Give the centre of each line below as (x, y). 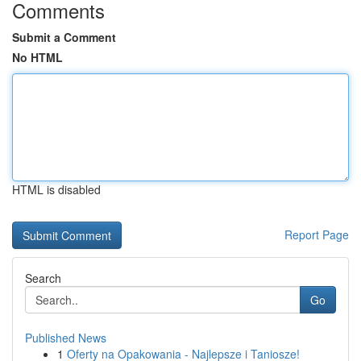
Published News (66, 338)
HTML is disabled (56, 189)
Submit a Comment (64, 37)
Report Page (317, 234)
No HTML (37, 57)
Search (43, 278)
